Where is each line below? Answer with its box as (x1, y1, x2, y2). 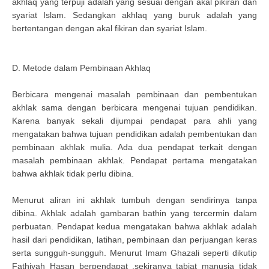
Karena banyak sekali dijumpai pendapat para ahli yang (12, 116, 257, 125)
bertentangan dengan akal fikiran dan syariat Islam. (12, 23, 207, 33)
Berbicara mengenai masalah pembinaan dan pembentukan (12, 89, 257, 99)
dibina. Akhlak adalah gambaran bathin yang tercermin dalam (12, 208, 257, 218)
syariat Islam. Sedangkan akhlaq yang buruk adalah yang (12, 10, 257, 20)
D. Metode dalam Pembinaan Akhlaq (12, 63, 151, 73)
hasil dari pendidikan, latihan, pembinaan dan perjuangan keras (12, 235, 257, 244)
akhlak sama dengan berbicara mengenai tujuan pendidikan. (12, 103, 257, 112)
